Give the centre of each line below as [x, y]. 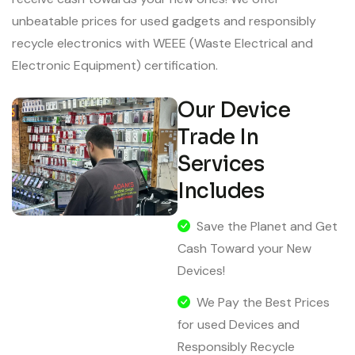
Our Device [234, 110]
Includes [221, 191]
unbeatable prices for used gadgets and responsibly [164, 21]
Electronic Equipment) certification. [115, 65]
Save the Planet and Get [267, 226]
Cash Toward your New [244, 248]
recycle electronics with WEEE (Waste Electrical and [162, 43]
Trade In [218, 137]
